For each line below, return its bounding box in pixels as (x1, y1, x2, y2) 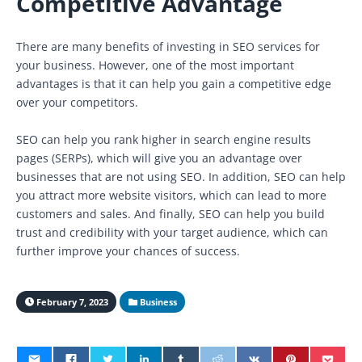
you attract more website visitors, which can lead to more (16, 187, 326, 203)
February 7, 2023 (33, 295, 108, 308)
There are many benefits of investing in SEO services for (16, 38, 320, 54)
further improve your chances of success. (16, 242, 240, 259)
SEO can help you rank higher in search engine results (16, 131, 311, 147)
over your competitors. (16, 94, 138, 110)
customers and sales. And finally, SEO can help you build (16, 205, 325, 221)
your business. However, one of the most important (16, 57, 294, 73)
